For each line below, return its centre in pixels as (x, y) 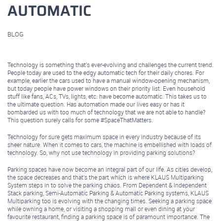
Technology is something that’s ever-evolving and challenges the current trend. (110, 64)
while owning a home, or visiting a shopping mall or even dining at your (101, 208)
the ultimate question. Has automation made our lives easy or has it (96, 104)
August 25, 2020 (36, 45)
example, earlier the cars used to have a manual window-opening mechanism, (109, 80)
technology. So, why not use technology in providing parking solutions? (101, 152)
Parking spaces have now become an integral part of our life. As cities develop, (110, 169)
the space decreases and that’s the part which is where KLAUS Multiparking (106, 177)
